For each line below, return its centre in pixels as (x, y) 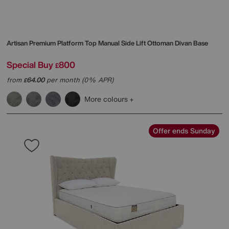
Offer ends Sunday (184, 130)
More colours (107, 99)
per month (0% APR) (79, 80)
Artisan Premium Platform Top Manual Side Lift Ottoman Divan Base (107, 43)
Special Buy (30, 64)
